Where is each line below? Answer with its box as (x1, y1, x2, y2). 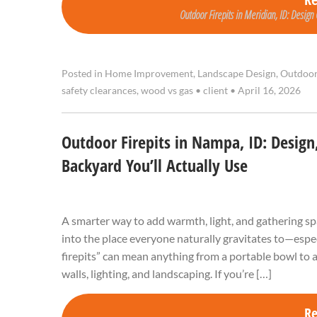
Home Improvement (105, 68, 193, 80)
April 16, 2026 (236, 85, 301, 97)
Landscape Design (197, 68, 276, 80)
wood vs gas (141, 85, 193, 97)
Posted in (62, 68, 105, 80)
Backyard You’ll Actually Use (62, 154, 248, 178)
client (201, 85, 230, 97)
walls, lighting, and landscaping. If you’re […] (62, 267, 272, 281)
